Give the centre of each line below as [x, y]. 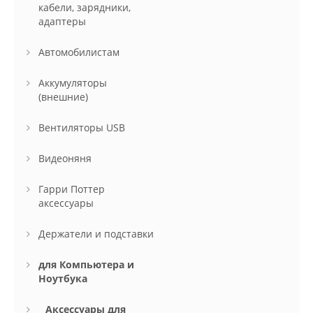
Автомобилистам [79, 52]
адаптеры [62, 22]
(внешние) [63, 97]
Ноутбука [63, 279]
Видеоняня [65, 159]
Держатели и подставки [96, 234]
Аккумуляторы [73, 83]
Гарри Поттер [72, 189]
